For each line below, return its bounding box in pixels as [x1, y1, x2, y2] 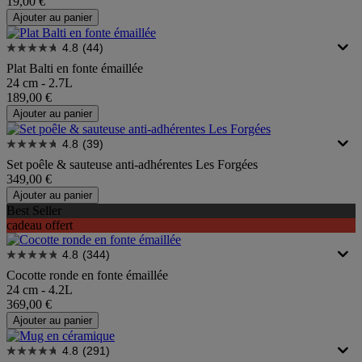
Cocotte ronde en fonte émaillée [6, 267, 168, 282]
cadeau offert [6, 217, 73, 232]
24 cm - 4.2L [6, 282, 73, 297]
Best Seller [6, 203, 61, 217]
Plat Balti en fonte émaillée [6, 61, 143, 75]
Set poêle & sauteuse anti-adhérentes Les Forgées [6, 157, 258, 171]
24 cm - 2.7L [6, 75, 73, 90]
